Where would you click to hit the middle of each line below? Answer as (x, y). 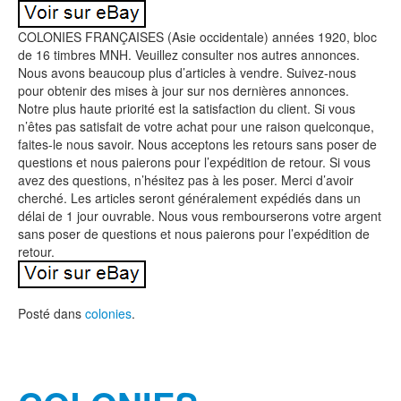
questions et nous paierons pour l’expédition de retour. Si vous (194, 162)
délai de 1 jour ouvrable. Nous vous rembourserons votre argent (200, 216)
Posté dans (51, 313)
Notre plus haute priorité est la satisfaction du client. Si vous (187, 108)
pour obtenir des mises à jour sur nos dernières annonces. (183, 90)
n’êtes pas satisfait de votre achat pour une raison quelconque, (196, 126)
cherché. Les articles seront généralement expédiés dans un (189, 198)
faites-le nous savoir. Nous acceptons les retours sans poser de (197, 144)
